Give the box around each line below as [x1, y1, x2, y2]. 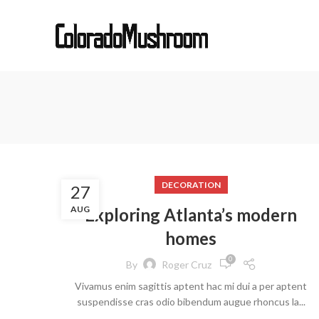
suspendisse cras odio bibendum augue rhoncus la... [76, 296, 305, 308]
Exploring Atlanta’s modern [85, 204, 297, 225]
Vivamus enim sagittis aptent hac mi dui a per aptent [75, 280, 307, 292]
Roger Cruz [161, 258, 211, 271]
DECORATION [161, 179, 221, 190]
